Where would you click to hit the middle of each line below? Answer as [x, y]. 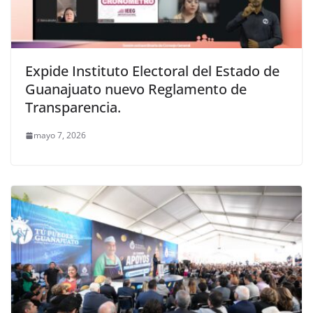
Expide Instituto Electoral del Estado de [152, 71]
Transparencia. [73, 108]
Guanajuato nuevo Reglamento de [136, 89]
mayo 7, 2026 [60, 136]
